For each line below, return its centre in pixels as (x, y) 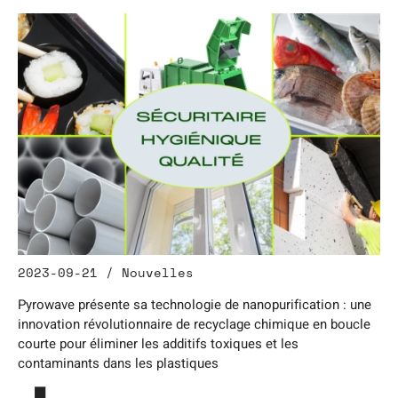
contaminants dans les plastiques (118, 363)
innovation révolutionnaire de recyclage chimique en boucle (194, 324)
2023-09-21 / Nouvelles (106, 272)
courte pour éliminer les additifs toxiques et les (158, 344)
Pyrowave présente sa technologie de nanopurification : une (195, 305)
